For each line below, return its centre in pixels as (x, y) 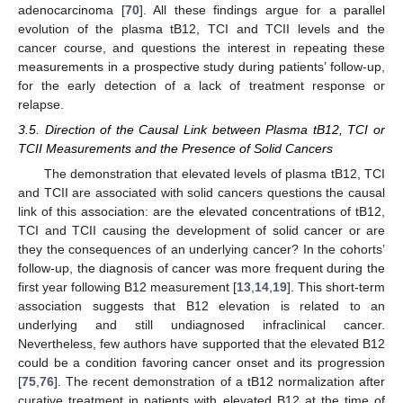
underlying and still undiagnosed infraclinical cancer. (201, 325)
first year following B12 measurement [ (127, 287)
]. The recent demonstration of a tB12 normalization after (219, 382)
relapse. (41, 104)
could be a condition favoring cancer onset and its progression (201, 363)
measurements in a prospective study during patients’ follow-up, (201, 66)
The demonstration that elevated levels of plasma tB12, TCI (214, 174)
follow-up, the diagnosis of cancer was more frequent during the (201, 269)
